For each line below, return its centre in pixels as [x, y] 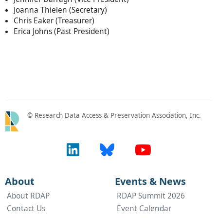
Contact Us [26, 208]
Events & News [150, 181]
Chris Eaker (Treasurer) [54, 21]
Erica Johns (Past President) [62, 32]
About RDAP [28, 196]
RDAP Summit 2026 [151, 196]
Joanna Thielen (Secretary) [60, 10]
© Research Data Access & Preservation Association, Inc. [114, 116]
